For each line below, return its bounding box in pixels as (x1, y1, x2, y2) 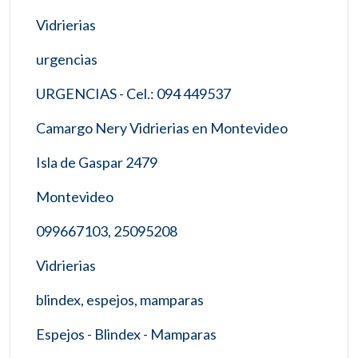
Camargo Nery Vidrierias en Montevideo (36, 118, 288, 137)
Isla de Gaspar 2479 (36, 153, 157, 171)
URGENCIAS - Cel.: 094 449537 (36, 84, 231, 102)
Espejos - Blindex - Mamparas (36, 324, 217, 343)
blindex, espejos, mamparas (36, 290, 204, 308)
